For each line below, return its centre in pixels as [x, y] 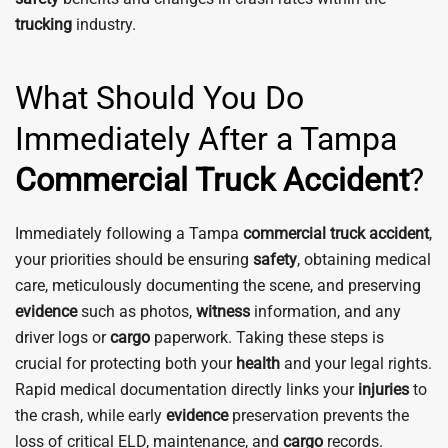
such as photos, [136, 311]
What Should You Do [159, 98]
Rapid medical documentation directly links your [186, 389]
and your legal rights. [356, 363]
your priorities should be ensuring [134, 259]
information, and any [325, 311]
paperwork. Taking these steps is [267, 337]
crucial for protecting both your [125, 363]
